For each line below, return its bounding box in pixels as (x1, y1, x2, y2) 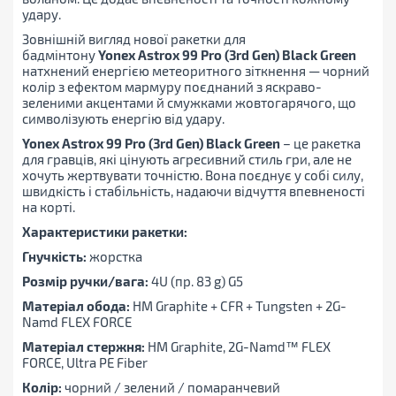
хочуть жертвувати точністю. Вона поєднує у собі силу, (22, 167, 363, 184)
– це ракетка (280, 135, 361, 152)
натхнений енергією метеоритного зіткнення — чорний (22, 63, 369, 80)
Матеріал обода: (22, 298, 130, 315)
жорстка (87, 248, 142, 265)
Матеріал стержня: (22, 339, 145, 355)
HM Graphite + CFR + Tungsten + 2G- (130, 298, 346, 315)
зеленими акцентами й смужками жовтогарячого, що (22, 95, 356, 111)
